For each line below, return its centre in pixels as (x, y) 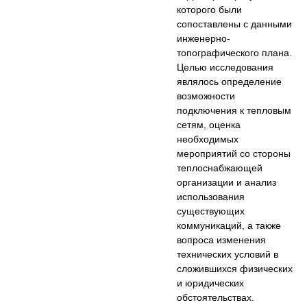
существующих (211, 211)
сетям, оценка (209, 124)
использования (211, 196)
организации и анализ (227, 182)
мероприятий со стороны (234, 153)
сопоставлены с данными (235, 24)
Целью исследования (225, 67)
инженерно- (204, 38)
